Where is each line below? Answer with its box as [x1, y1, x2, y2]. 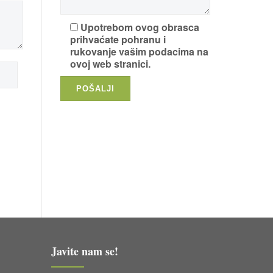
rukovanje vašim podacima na [69, 44, 208, 58]
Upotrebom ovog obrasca [80, 20, 199, 34]
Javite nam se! [51, 243, 118, 259]
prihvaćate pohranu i [69, 32, 166, 46]
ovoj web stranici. [69, 57, 151, 71]
